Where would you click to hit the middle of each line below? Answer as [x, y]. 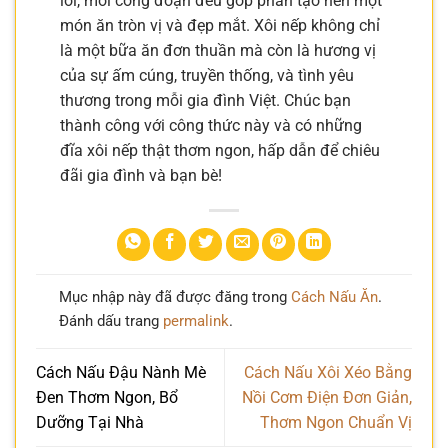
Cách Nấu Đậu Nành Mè [121, 372]
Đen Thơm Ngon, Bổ [107, 397]
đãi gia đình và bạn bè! [141, 175]
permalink [195, 320]
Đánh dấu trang [110, 320]
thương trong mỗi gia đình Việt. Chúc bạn [205, 100]
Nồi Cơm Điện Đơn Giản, [327, 397]
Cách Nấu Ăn [334, 296]
